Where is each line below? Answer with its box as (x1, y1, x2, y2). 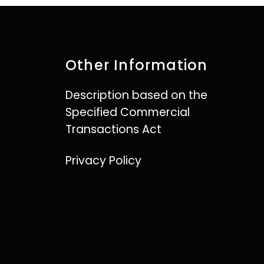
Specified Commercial (65, 104, 190, 120)
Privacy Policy (65, 153, 141, 169)
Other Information (65, 55, 208, 75)
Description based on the (65, 87, 207, 103)
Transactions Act (65, 121, 161, 137)
